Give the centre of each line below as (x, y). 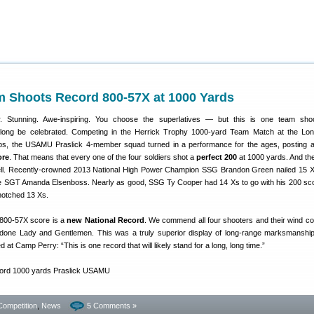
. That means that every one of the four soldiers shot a (103, 157)
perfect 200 (216, 157)
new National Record (105, 220)
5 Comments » (112, 306)
